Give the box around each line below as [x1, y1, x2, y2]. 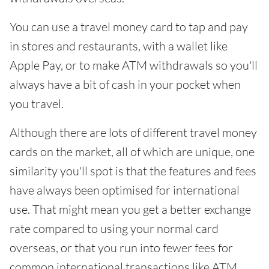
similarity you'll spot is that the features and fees [10, 163, 256, 178]
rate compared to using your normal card [10, 220, 219, 236]
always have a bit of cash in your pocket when [10, 76, 241, 92]
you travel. [10, 95, 64, 111]
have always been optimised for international [10, 182, 240, 198]
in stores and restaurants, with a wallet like [10, 38, 228, 53]
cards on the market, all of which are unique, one [10, 144, 255, 159]
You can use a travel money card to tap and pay [10, 19, 248, 34]
